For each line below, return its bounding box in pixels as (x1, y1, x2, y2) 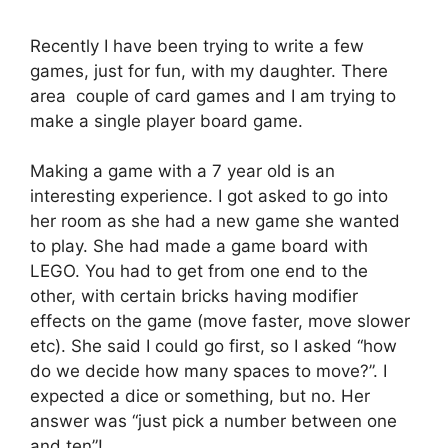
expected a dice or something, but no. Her (30, 386, 370, 407)
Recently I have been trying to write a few (30, 35, 364, 56)
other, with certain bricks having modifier (30, 286, 358, 307)
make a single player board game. (30, 110, 303, 131)
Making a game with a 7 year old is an (30, 161, 335, 182)
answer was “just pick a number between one (30, 411, 397, 432)
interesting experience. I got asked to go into (30, 186, 388, 207)
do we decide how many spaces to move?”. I (30, 361, 387, 382)
